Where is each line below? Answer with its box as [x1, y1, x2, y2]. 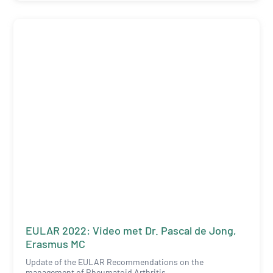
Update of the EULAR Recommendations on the [26, 256, 204, 267]
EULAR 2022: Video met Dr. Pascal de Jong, [26, 223, 237, 237]
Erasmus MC [26, 236, 86, 250]
